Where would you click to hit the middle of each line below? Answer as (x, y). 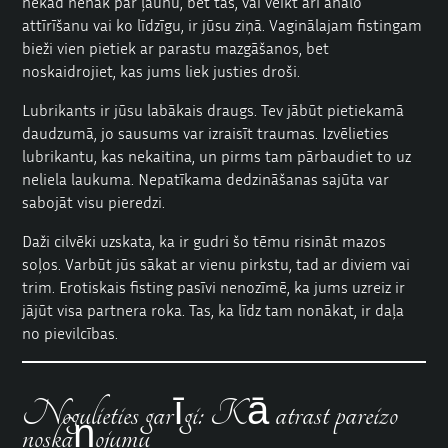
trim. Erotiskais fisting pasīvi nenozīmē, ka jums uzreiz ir (214, 286)
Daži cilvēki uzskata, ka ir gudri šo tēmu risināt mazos (204, 240)
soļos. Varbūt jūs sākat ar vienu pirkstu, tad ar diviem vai (216, 263)
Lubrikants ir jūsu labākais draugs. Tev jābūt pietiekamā (213, 109)
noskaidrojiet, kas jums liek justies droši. (161, 70)
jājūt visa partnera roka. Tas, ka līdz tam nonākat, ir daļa (213, 309)
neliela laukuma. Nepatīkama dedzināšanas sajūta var (206, 178)
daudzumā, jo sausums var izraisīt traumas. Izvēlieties (206, 132)
